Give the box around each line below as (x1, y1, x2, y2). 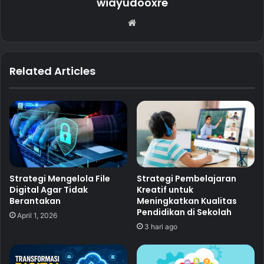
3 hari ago (144, 222, 177, 231)
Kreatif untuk (137, 183, 193, 196)
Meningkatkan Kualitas (137, 194, 237, 207)
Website (138, 16, 172, 28)
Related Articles (9, 63, 95, 78)
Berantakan (9, 194, 61, 207)
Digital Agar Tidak (9, 183, 88, 196)
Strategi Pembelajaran (137, 172, 236, 184)
